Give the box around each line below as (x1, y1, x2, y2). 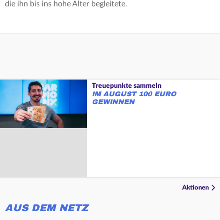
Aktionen (182, 184, 209, 191)
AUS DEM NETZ (5, 201, 88, 214)
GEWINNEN (91, 97, 135, 106)
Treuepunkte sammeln (91, 82, 162, 89)
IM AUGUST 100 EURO (91, 89, 176, 98)
